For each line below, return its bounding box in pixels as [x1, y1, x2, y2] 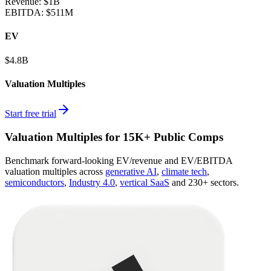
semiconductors [5, 177, 64, 188]
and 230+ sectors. [172, 177, 239, 188]
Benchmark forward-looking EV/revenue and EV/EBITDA [5, 155, 232, 166]
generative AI [105, 166, 157, 177]
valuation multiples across [5, 166, 103, 177]
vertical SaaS [120, 177, 169, 188]
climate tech [162, 166, 207, 177]
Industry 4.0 [69, 177, 115, 188]
